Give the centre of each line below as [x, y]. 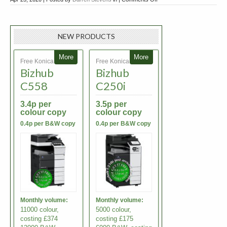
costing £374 [39, 219]
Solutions [169, 30]
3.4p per [36, 104]
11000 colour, [40, 210]
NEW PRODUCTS [86, 36]
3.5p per [111, 104]
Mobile [165, 10]
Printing [167, 20]
